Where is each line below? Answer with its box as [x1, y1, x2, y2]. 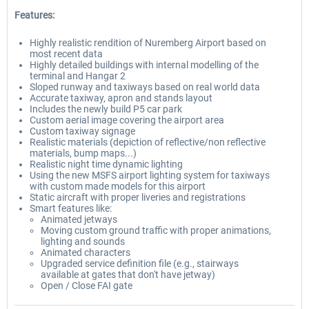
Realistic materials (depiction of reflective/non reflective [30, 137, 266, 148]
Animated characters [41, 247, 130, 258]
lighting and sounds [41, 236, 125, 247]
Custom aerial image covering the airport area [30, 114, 224, 126]
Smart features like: [30, 203, 112, 214]
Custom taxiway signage [30, 126, 135, 137]
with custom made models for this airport [30, 181, 206, 192]
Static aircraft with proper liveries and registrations [30, 192, 246, 203]
